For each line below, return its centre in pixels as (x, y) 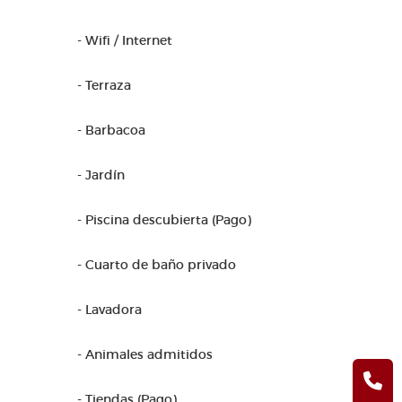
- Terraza (104, 85)
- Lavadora (109, 310)
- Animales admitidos (145, 354)
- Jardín (101, 175)
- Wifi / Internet (125, 40)
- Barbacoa (111, 130)
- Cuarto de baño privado (157, 265)
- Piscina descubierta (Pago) (164, 220)
